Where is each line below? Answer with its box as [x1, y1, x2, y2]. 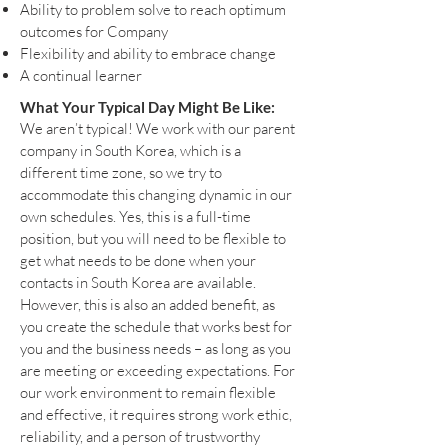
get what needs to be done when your [20, 250, 256, 270]
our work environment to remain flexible [20, 382, 276, 402]
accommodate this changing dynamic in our [20, 184, 292, 204]
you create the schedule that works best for [20, 316, 292, 336]
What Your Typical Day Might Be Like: [20, 97, 275, 116]
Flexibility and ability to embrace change [20, 43, 276, 63]
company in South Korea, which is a [20, 140, 241, 160]
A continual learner [20, 65, 142, 85]
